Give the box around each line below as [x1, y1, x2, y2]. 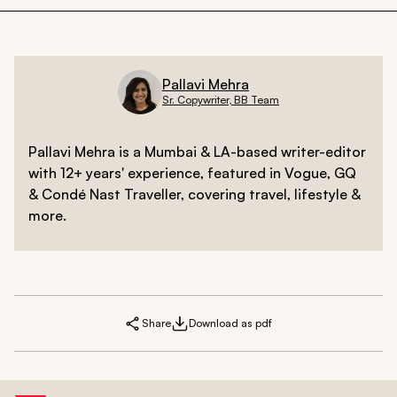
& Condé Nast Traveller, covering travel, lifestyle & [28, 184, 361, 203]
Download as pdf [189, 315, 272, 330]
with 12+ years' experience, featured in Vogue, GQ [28, 163, 356, 182]
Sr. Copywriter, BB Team [162, 93, 279, 107]
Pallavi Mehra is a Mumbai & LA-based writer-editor [28, 142, 366, 160]
